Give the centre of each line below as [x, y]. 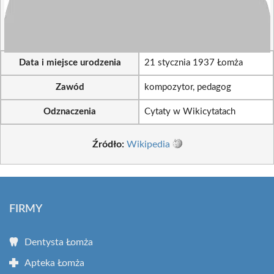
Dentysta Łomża [59, 242]
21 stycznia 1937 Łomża [194, 63]
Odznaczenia [70, 112]
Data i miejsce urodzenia [70, 63]
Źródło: [108, 144]
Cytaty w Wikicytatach [190, 112]
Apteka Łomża [54, 263]
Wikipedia [148, 144]
